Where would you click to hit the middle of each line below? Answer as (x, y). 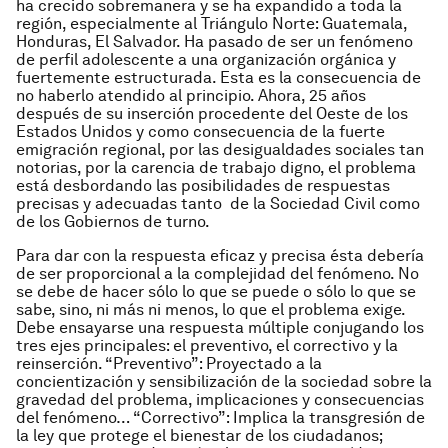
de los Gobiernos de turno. (113, 221)
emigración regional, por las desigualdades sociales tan (220, 149)
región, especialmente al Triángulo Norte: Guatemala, (211, 23)
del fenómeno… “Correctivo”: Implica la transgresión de (220, 417)
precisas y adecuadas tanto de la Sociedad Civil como (218, 203)
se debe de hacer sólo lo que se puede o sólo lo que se (216, 291)
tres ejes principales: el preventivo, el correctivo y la (207, 345)
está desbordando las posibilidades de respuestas (203, 185)
